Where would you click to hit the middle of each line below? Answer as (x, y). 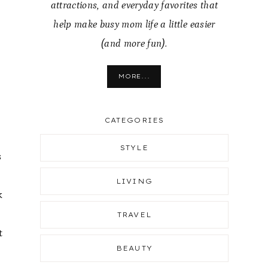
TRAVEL (134, 215)
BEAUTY (134, 249)
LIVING (134, 182)
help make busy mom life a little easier (134, 25)
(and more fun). (134, 44)
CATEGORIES (134, 120)
